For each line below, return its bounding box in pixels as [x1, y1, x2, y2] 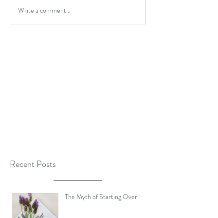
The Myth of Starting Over [65, 192, 137, 202]
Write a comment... [18, 5, 71, 15]
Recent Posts [10, 158, 56, 171]
